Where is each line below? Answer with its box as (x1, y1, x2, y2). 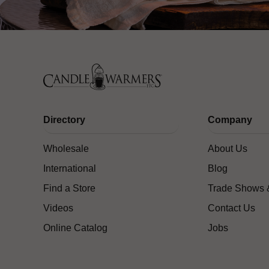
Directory (43, 115, 85, 125)
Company (208, 115, 253, 125)
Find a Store (43, 183, 95, 194)
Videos (43, 203, 73, 214)
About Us (208, 144, 248, 154)
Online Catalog (43, 223, 107, 234)
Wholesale (43, 144, 89, 154)
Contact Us (208, 203, 256, 214)
